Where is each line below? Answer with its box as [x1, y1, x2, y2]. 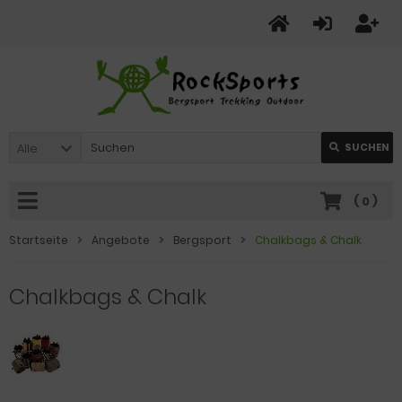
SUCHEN [345, 140, 389, 154]
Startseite [9, 232, 68, 248]
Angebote [92, 232, 150, 248]
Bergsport [173, 232, 232, 248]
